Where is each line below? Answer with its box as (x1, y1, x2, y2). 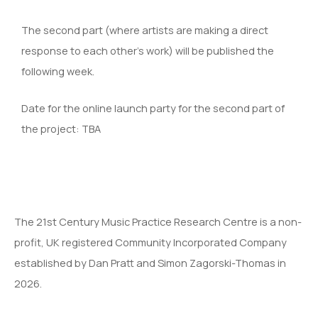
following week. (21, 63, 94, 78)
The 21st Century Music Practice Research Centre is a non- (14, 214, 302, 229)
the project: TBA (21, 121, 101, 136)
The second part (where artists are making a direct (21, 22, 268, 37)
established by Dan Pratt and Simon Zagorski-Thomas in (14, 256, 286, 270)
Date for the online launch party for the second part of (21, 101, 285, 115)
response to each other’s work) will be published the (21, 43, 274, 57)
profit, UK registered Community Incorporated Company (14, 235, 287, 250)
